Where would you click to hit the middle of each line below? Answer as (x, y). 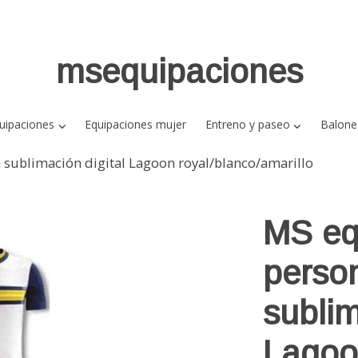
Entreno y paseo (247, 125)
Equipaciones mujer (136, 125)
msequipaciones (179, 72)
